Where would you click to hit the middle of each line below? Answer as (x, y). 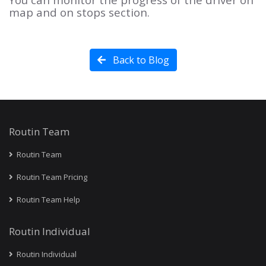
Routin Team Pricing (51, 177)
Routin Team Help (47, 199)
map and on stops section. (79, 12)
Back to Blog (140, 60)
